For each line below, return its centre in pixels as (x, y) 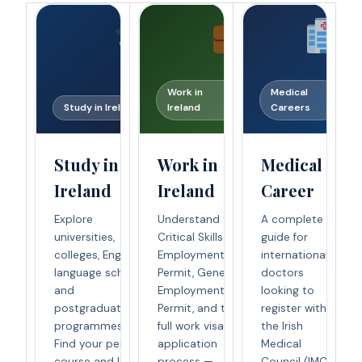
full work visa (191, 326)
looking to (288, 290)
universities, (84, 237)
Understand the (199, 219)
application (187, 343)
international (295, 255)
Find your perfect (99, 343)
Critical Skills (190, 237)
